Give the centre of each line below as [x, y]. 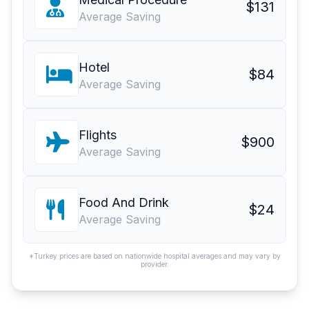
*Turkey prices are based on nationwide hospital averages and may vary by [154, 256]
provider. [154, 265]
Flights [98, 135]
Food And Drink [124, 203]
